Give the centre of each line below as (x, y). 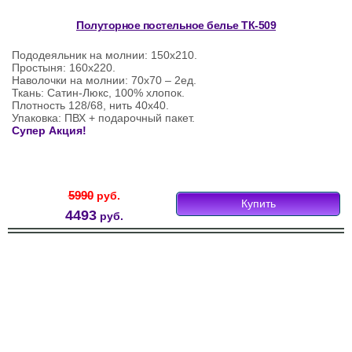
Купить (258, 204)
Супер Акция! (49, 131)
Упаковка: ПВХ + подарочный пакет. (103, 118)
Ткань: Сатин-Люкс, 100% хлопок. (98, 93)
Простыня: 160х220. (64, 68)
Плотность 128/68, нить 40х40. (90, 106)
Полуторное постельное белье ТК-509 (176, 26)
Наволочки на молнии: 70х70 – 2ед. (104, 81)
